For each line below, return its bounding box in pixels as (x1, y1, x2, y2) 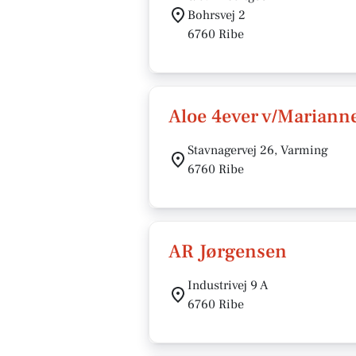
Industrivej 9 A (188, 277, 268, 293)
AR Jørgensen (168, 239, 287, 264)
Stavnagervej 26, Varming (188, 142, 328, 158)
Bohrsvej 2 (188, 7, 246, 23)
